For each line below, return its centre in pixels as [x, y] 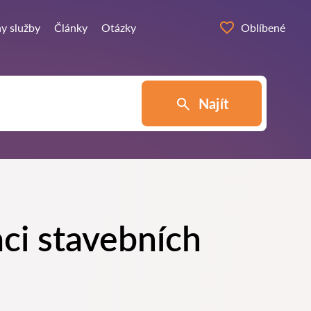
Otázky [118, 27]
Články [70, 27]
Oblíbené [263, 27]
